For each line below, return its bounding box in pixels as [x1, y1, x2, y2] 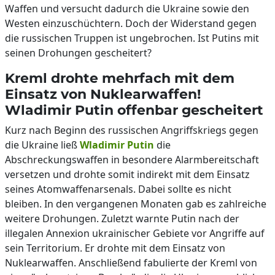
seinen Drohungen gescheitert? [5, 46, 152, 60]
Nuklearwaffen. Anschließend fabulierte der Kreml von [5, 256, 257, 269]
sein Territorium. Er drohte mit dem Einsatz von [5, 241, 225, 255]
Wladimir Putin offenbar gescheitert [5, 102, 263, 118]
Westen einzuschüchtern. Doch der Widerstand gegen [5, 17, 257, 30]
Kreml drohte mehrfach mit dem [5, 70, 234, 86]
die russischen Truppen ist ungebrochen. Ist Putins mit [5, 31, 259, 45]
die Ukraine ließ [5, 138, 80, 152]
